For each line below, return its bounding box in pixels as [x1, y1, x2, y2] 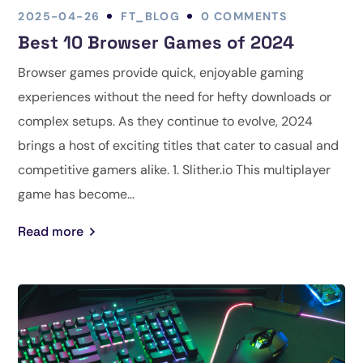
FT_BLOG [121, 8, 181, 23]
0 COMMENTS [201, 8, 288, 23]
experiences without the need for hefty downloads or [18, 88, 332, 105]
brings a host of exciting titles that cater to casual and [18, 136, 340, 154]
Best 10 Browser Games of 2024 [18, 30, 295, 53]
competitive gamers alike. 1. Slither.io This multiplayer [18, 160, 331, 178]
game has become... [18, 185, 135, 203]
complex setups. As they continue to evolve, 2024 [18, 112, 314, 130]
